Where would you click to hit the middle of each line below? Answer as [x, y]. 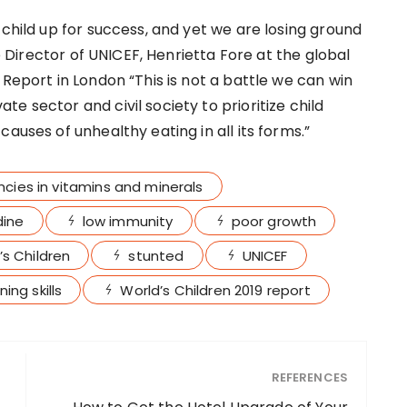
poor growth [274, 222]
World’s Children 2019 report [215, 291]
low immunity [128, 222]
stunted [156, 256]
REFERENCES [309, 378]
